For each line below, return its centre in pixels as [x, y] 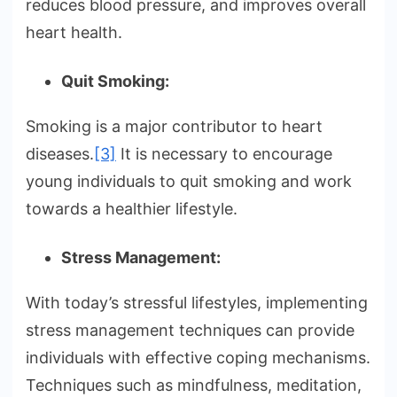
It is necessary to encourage [224, 154]
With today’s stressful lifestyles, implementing [197, 303]
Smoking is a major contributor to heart [174, 127]
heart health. [74, 33]
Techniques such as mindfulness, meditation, [194, 385]
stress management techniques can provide [190, 331]
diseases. [60, 154]
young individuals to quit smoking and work [189, 182]
